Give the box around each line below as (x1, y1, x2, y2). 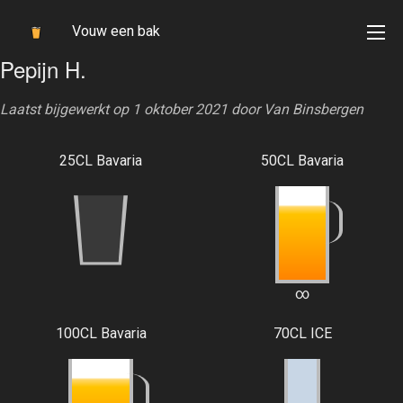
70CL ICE (273, 325, 332, 342)
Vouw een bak (72, 22, 160, 40)
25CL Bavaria (59, 152, 142, 169)
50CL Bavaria (261, 152, 344, 169)
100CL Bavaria (55, 325, 147, 342)
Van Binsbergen (264, 101, 363, 118)
